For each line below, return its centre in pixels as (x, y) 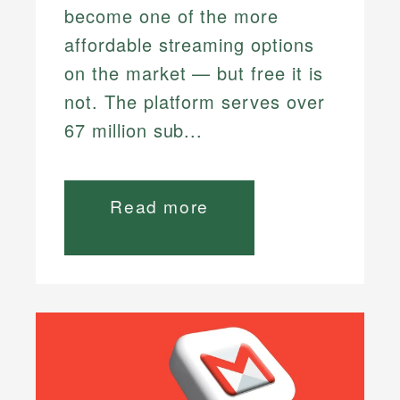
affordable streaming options (189, 45)
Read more (159, 206)
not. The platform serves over (195, 102)
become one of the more (172, 16)
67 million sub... (134, 130)
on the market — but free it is (194, 73)
